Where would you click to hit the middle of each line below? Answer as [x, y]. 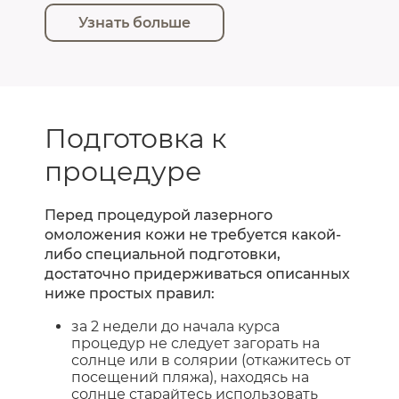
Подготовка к [135, 138]
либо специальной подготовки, [163, 254]
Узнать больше [134, 22]
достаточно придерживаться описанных [197, 273]
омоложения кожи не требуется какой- [193, 234]
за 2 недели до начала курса [175, 326]
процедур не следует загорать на [195, 343]
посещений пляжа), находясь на [190, 377]
